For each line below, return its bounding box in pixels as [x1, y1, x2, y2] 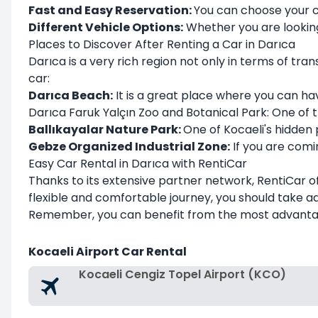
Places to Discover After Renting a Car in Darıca [28, 36, 295, 53]
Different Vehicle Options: [28, 19, 183, 35]
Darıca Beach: [28, 87, 113, 104]
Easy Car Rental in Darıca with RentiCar [28, 155, 247, 172]
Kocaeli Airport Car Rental [28, 243, 187, 260]
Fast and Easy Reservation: [28, 2, 194, 18]
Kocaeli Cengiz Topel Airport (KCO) [79, 266, 286, 283]
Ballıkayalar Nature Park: [28, 121, 183, 138]
